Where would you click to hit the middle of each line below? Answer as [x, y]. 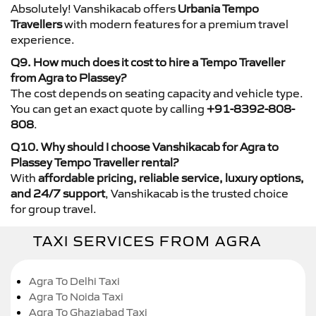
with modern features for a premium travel [175, 24]
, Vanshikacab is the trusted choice [197, 193]
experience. [43, 39]
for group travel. [54, 208]
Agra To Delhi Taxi [74, 281]
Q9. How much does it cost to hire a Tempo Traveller [148, 62]
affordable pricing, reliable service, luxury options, [171, 177]
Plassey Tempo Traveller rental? [95, 162]
